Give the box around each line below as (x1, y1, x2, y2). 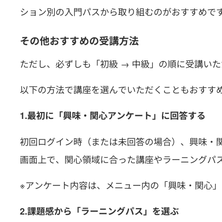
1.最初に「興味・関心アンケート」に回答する (20, 109, 206, 122)
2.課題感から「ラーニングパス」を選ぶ (20, 205, 179, 218)
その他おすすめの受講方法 (20, 33, 139, 48)
